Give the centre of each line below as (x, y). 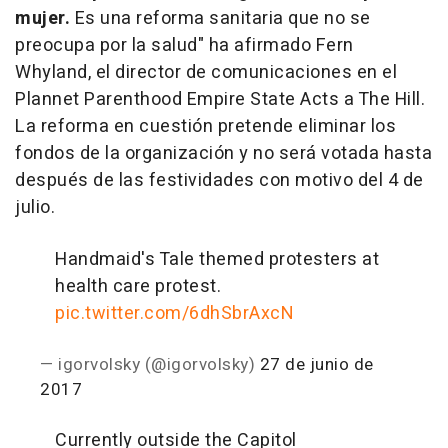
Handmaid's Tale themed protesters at (217, 259)
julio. (35, 207)
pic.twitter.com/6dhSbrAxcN (174, 313)
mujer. (42, 18)
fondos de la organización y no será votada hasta (223, 153)
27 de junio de (316, 364)
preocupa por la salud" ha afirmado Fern (184, 45)
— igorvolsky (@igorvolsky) (150, 364)
